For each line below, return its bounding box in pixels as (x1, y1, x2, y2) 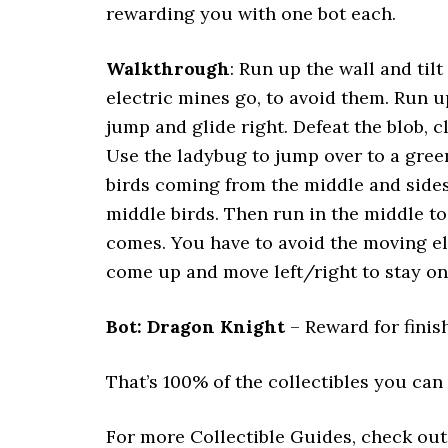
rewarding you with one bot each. (106, 2, 396, 25)
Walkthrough (106, 57, 230, 80)
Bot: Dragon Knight (106, 315, 285, 338)
